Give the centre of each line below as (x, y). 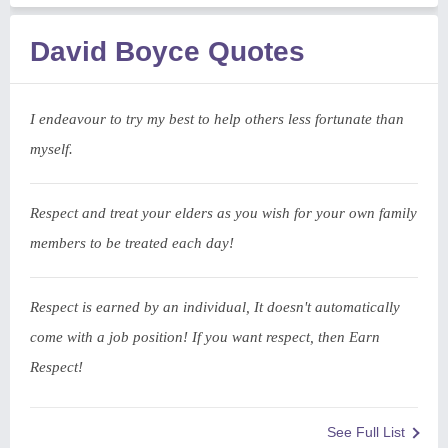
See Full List (366, 432)
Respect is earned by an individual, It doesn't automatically (215, 307)
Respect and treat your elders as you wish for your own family (223, 213)
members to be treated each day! (132, 243)
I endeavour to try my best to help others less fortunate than (217, 119)
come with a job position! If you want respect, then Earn (205, 337)
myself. (51, 149)
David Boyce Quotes (167, 51)
